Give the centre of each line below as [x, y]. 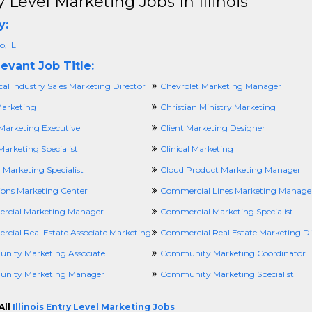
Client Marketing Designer [212, 128]
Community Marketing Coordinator [233, 253]
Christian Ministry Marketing [218, 107]
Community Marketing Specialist [227, 274]
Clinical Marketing [196, 149]
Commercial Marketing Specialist [226, 211]
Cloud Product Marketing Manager [230, 170]
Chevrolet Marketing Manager [220, 86]
